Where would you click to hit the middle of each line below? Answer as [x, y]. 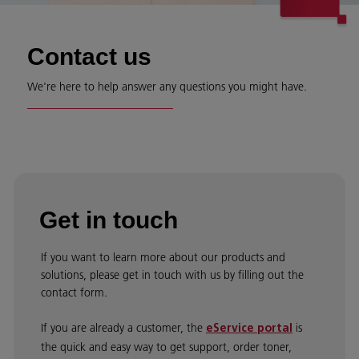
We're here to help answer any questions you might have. [167, 87]
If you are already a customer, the [123, 328]
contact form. [74, 292]
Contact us [89, 56]
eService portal [249, 329]
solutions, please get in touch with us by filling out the [172, 275]
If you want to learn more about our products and [163, 257]
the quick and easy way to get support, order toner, [166, 347]
